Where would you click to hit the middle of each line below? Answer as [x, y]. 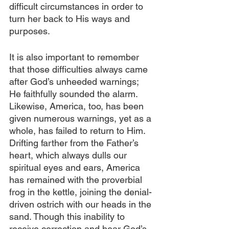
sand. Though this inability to [68, 216]
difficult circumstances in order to [77, 6]
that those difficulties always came [80, 69]
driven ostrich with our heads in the [82, 204]
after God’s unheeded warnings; [75, 82]
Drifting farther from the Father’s [75, 143]
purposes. [30, 31]
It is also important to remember [75, 57]
